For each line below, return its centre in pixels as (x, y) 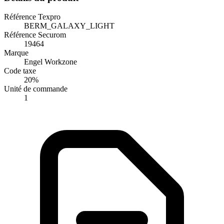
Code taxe (20, 71)
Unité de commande (36, 89)
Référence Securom (35, 35)
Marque (16, 53)
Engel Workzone (50, 62)
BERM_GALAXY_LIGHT (69, 26)
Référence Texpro (32, 17)
